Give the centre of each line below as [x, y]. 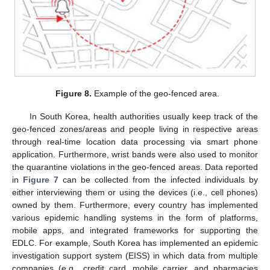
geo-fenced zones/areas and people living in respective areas [135, 129]
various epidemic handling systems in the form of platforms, [135, 217]
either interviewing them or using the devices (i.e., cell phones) [135, 192]
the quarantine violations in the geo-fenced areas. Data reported [135, 167]
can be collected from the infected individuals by [158, 179]
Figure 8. [74, 93]
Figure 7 [41, 179]
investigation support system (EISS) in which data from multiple [135, 255]
